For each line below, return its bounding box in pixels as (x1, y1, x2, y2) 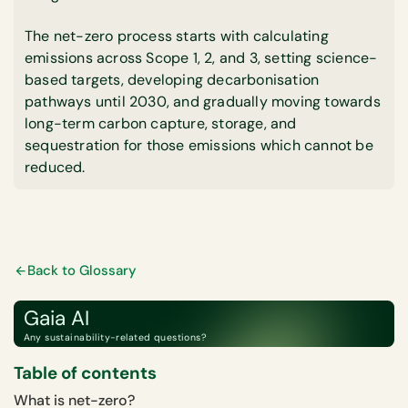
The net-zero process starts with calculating (25, 26, 329, 46)
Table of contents (14, 362, 157, 384)
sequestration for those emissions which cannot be (25, 136, 373, 155)
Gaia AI (23, 304, 89, 331)
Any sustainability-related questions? (23, 331, 208, 343)
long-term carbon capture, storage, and (25, 114, 297, 133)
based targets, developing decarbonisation (25, 70, 320, 89)
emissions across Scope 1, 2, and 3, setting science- (25, 48, 378, 67)
